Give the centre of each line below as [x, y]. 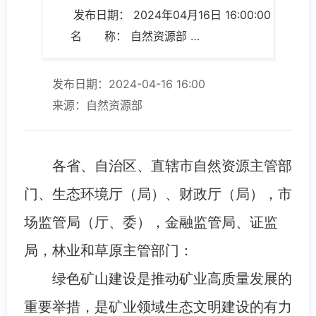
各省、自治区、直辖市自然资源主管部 [172, 165]
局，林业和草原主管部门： [108, 250]
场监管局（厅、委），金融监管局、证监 [151, 222]
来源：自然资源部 [97, 105]
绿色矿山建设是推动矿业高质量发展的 [172, 278]
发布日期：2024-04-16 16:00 [128, 84]
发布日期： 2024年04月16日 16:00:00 [172, 14]
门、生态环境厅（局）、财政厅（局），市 [158, 194]
